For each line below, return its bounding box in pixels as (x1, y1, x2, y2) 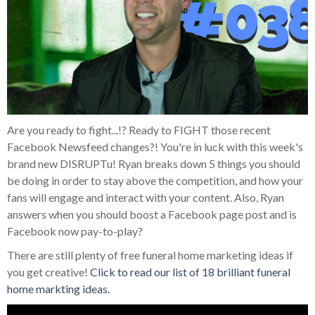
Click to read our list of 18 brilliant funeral (90, 264, 290, 278)
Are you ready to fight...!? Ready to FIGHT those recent (7, 122, 271, 136)
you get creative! (7, 264, 90, 278)
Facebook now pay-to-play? (7, 224, 143, 238)
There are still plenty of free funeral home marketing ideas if (7, 247, 293, 262)
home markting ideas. (7, 281, 110, 295)
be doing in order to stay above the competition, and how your (7, 173, 303, 187)
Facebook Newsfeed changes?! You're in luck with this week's (7, 139, 303, 153)
